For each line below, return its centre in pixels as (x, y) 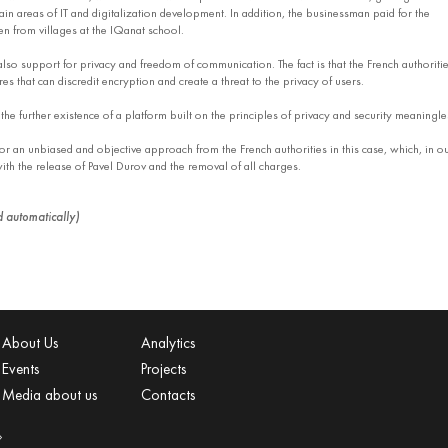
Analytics (167, 343)
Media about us (49, 394)
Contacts (167, 394)
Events (20, 369)
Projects (163, 369)
